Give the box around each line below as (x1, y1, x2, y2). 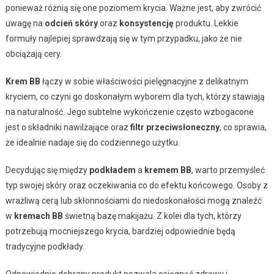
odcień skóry (44, 18, 98, 29)
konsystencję (119, 18, 174, 29)
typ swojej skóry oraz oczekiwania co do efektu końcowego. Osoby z (5, 180, 268, 191)
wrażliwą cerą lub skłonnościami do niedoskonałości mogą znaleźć (5, 196, 262, 206)
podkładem (89, 165, 136, 176)
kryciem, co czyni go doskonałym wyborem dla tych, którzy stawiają (5, 92, 265, 102)
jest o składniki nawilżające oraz (5, 122, 130, 133)
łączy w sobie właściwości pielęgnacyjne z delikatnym (40, 76, 248, 87)
